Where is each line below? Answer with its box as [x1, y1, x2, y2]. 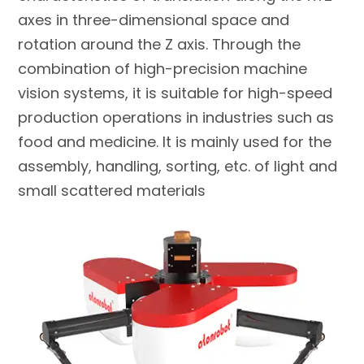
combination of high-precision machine [18, 58, 308, 80]
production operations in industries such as [18, 107, 335, 128]
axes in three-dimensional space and [18, 10, 290, 31]
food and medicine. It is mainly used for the [18, 132, 332, 153]
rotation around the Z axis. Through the [18, 34, 301, 55]
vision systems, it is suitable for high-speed [18, 83, 333, 104]
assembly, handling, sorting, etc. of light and [18, 156, 338, 177]
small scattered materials [18, 180, 206, 201]
